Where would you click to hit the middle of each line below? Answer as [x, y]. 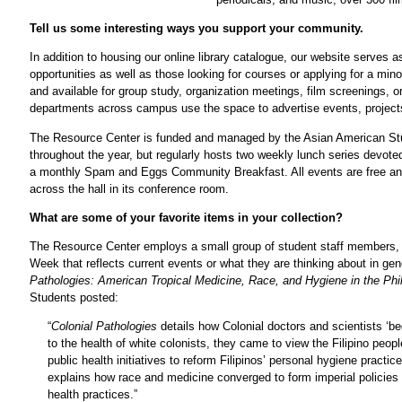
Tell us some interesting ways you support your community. [197, 29]
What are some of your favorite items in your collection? [186, 217]
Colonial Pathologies [104, 327]
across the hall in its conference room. [129, 188]
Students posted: [74, 297]
